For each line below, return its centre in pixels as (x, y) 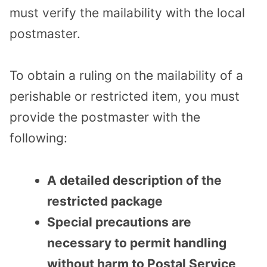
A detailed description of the (134, 181)
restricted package (105, 201)
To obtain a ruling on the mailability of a (126, 76)
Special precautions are (119, 222)
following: (38, 138)
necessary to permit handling (137, 243)
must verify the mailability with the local (127, 13)
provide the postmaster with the (105, 117)
